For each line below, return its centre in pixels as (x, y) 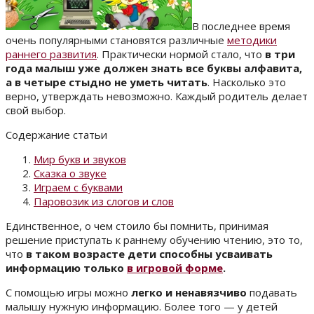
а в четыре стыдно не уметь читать (107, 82)
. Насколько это (247, 82)
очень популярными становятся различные (116, 40)
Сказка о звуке (70, 173)
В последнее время (241, 26)
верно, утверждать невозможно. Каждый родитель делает (157, 96)
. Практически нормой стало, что (181, 54)
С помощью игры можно (68, 293)
